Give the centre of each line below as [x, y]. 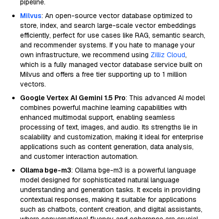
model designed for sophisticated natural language [100, 180]
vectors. [33, 84]
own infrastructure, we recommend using [85, 55]
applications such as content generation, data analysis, [107, 147]
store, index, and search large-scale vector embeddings [108, 25]
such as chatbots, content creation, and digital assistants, [111, 209]
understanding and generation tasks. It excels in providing [110, 190]
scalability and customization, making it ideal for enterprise [112, 137]
